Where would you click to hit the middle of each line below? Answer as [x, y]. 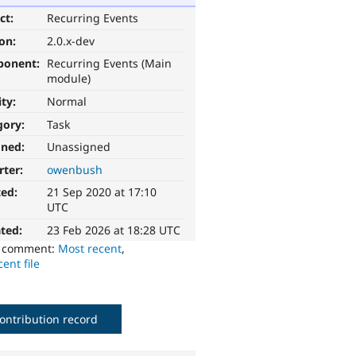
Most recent [90, 249]
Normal [67, 102]
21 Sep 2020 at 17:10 [102, 192]
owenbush [75, 169]
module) [69, 79]
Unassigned [79, 147]
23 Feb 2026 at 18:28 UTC [114, 230]
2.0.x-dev [71, 41]
